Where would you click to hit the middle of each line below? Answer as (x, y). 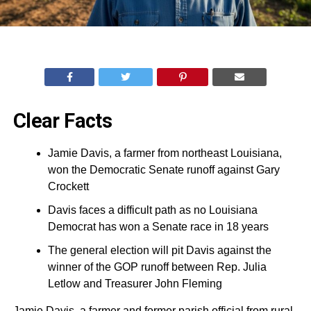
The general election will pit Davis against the (159, 251)
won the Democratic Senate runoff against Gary (163, 170)
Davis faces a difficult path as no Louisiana (152, 210)
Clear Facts (62, 121)
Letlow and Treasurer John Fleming (135, 284)
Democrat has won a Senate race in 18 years (158, 227)
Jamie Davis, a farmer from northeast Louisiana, (165, 153)
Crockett (68, 187)
